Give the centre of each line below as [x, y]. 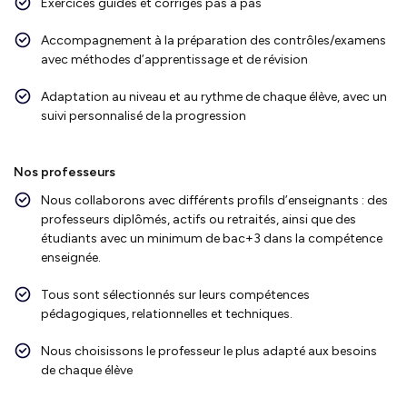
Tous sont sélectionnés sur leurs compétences [175, 294]
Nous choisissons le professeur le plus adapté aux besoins [209, 351]
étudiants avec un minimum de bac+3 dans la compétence [212, 238]
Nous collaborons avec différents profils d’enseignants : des [214, 200]
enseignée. [71, 257]
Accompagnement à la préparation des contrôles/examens [213, 40]
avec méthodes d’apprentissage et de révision [174, 59]
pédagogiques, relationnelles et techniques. [167, 313]
